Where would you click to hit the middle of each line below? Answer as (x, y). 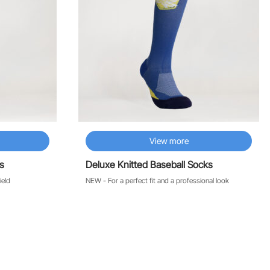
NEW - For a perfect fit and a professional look (157, 181)
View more (169, 141)
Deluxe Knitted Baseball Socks (149, 165)
